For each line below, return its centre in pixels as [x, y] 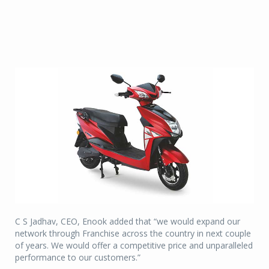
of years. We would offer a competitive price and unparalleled [134, 246]
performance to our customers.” [78, 258]
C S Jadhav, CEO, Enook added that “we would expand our [128, 222]
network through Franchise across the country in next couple [133, 234]
